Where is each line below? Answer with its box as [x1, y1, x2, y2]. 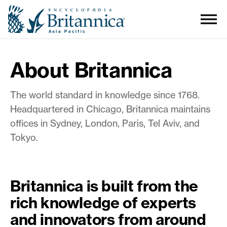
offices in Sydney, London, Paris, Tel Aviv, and [10, 117, 200, 129]
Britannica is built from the [10, 176, 198, 196]
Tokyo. [10, 131, 38, 143]
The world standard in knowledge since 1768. [10, 89, 200, 101]
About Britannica [10, 57, 172, 84]
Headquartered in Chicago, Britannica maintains [10, 103, 210, 115]
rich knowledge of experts [10, 193, 197, 212]
